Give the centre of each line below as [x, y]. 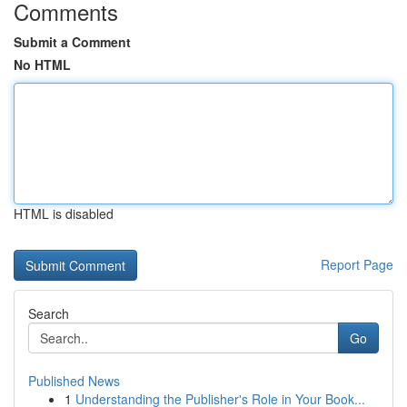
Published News [74, 381]
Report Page [357, 264]
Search [49, 313]
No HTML [42, 65]
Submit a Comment [72, 42]
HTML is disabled [64, 213]
